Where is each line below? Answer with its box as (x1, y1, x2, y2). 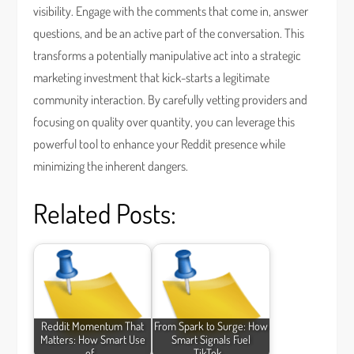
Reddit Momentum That (41, 318, 145, 333)
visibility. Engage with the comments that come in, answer (33, 3, 309, 19)
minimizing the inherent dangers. (33, 158, 189, 174)
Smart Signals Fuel (171, 332, 251, 347)
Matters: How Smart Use (40, 332, 145, 347)
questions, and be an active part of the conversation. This (33, 25, 305, 41)
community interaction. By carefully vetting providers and (33, 92, 308, 107)
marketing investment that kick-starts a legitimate (33, 70, 270, 85)
